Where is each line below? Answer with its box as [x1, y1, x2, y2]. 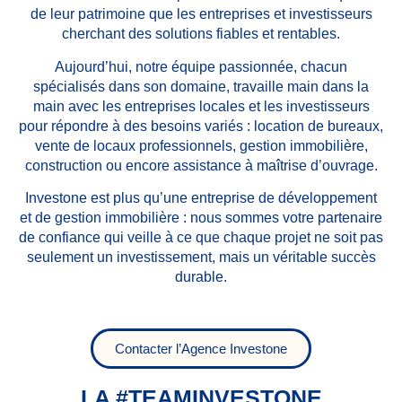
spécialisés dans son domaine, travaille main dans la [33, 78, 369, 94]
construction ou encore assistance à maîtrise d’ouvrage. [24, 157, 378, 173]
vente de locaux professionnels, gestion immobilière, [34, 137, 368, 153]
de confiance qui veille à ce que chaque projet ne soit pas [19, 230, 383, 245]
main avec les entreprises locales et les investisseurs [32, 98, 370, 114]
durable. [175, 269, 227, 284]
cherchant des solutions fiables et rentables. [62, 26, 340, 42]
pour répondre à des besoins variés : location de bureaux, [19, 118, 383, 134]
